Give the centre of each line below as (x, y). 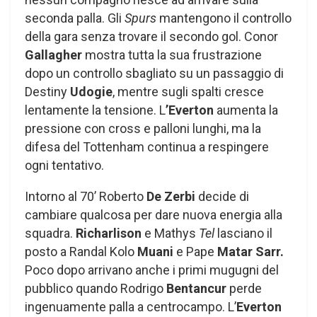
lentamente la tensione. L (95, 110)
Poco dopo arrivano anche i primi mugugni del (152, 270)
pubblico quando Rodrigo (96, 288)
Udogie (91, 91)
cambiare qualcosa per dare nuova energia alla (154, 214)
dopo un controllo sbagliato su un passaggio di (154, 73)
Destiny (47, 91)
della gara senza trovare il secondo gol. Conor (151, 36)
